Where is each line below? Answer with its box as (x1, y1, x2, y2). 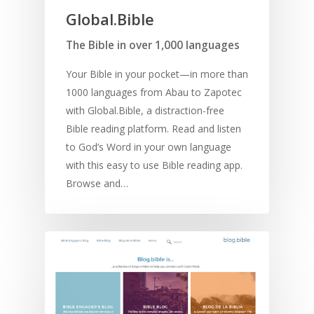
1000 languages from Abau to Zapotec (66, 85, 242, 99)
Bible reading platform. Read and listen (66, 121, 241, 135)
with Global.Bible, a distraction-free (66, 103, 224, 117)
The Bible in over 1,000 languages (66, 37, 240, 53)
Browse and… (66, 176, 128, 190)
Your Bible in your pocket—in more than (66, 67, 248, 81)
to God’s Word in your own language (66, 139, 231, 153)
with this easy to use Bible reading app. (66, 158, 243, 172)
